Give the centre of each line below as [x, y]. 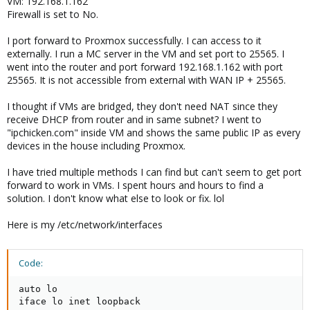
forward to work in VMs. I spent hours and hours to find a [135, 185]
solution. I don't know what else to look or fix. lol [116, 198]
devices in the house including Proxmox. [96, 146]
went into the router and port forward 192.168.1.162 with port [145, 67]
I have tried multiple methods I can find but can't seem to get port [154, 172]
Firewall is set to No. [53, 14]
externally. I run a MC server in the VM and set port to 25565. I [146, 54]
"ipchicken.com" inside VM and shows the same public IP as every [154, 133]
